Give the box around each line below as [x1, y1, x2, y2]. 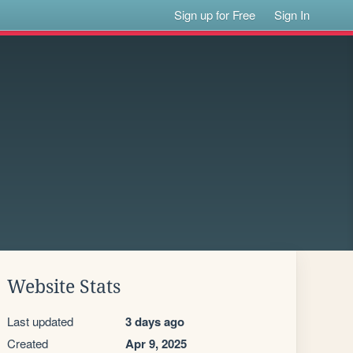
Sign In [274, 6, 310, 23]
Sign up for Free [174, 6, 256, 23]
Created [7, 335, 48, 351]
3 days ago [125, 313, 184, 330]
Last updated [7, 313, 73, 329]
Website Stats [7, 277, 121, 297]
